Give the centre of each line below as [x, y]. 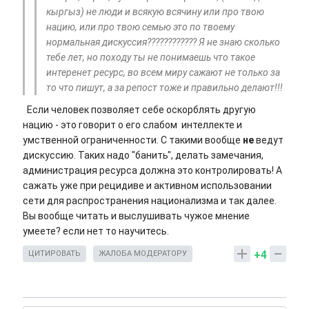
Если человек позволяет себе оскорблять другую [139, 110]
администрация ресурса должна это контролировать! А [152, 171]
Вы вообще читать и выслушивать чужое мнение [136, 216]
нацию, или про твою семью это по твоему [140, 27]
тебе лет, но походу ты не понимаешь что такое [151, 58]
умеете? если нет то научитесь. [96, 231]
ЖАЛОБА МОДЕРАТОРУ [143, 254]
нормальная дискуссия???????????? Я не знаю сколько [163, 42]
